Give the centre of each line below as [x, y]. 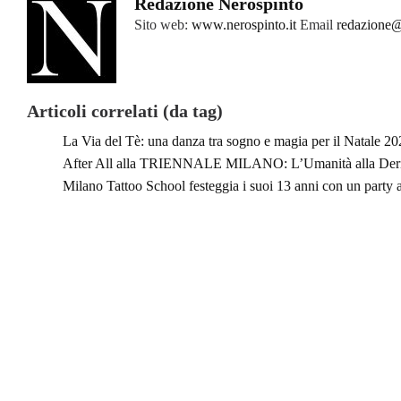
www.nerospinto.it [244, 24]
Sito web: [163, 24]
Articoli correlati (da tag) [125, 111]
